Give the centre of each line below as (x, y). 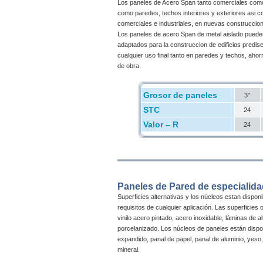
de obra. (129, 66)
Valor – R (161, 124)
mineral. (129, 249)
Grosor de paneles (180, 95)
